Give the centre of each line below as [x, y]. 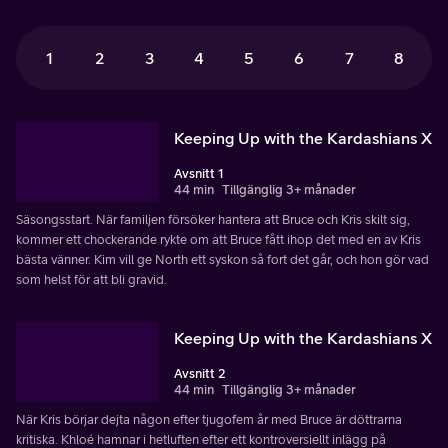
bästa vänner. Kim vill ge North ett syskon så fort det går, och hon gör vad [222, 259]
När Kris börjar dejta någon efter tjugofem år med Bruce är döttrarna [209, 419]
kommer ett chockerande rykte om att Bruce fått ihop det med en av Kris [218, 239]
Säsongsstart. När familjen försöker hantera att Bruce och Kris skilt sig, [213, 219]
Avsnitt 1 [199, 173]
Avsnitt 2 [200, 373]
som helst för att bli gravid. [91, 279]
